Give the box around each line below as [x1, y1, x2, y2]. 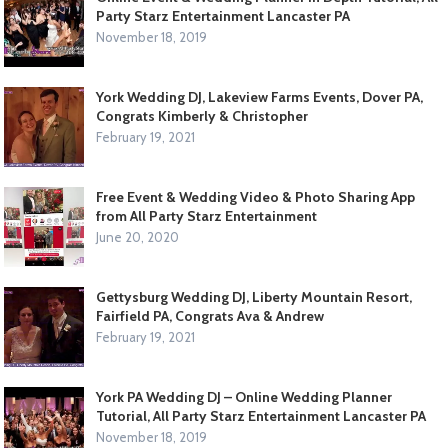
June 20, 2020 [96, 229, 180, 246]
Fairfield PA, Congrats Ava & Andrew [96, 307, 325, 326]
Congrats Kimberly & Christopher [96, 107, 309, 126]
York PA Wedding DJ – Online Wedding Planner [96, 388, 393, 407]
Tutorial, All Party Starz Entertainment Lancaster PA [96, 407, 427, 426]
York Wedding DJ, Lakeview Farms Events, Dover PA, [96, 88, 424, 107]
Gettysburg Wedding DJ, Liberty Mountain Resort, [96, 288, 413, 307]
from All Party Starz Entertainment [96, 207, 318, 226]
